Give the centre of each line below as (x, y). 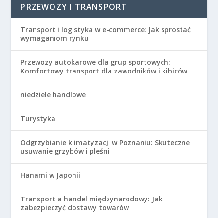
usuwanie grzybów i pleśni (65, 151)
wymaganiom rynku (55, 38)
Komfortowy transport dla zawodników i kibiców (104, 71)
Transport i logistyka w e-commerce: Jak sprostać (106, 29)
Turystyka (38, 118)
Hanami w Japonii (51, 175)
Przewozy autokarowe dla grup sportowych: (96, 62)
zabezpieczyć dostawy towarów (75, 207)
